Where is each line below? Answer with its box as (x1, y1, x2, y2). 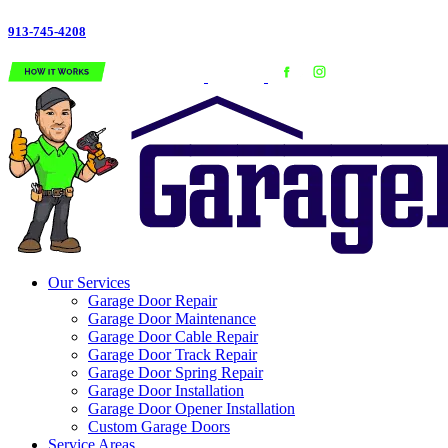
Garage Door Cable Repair (88, 328, 258, 346)
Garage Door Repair (88, 292, 217, 310)
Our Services (48, 274, 130, 292)
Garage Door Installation (88, 382, 244, 400)
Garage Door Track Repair (88, 346, 257, 364)
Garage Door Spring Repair (88, 364, 263, 382)
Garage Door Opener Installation (88, 400, 295, 418)
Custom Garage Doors (88, 418, 230, 436)
